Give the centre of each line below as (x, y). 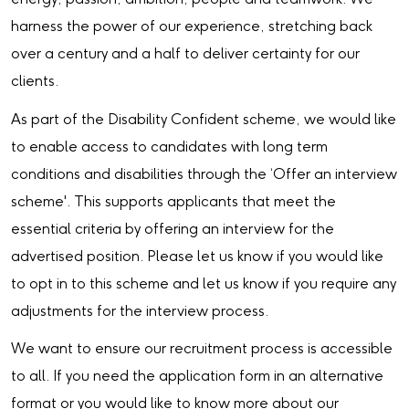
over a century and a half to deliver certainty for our (185, 55)
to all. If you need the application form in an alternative (197, 376)
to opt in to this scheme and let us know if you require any (204, 284)
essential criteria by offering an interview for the (173, 229)
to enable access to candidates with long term (169, 147)
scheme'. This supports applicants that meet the (173, 202)
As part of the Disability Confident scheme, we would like (204, 120)
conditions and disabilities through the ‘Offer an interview (204, 174)
